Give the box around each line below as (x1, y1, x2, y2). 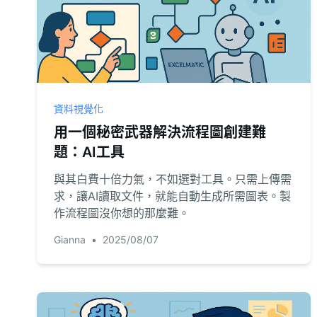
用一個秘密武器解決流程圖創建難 (54, 124, 266, 141)
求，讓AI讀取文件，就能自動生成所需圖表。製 (54, 189, 291, 203)
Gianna (54, 234, 86, 246)
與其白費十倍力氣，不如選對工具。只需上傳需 (54, 172, 292, 186)
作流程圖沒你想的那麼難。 (54, 206, 190, 220)
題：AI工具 (54, 144, 125, 161)
